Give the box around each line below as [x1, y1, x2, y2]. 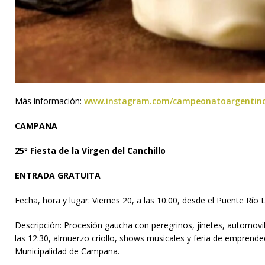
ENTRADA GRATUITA [15, 169, 101, 181]
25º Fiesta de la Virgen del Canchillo [15, 144, 166, 156]
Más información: [15, 95, 84, 106]
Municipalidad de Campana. [15, 245, 119, 257]
